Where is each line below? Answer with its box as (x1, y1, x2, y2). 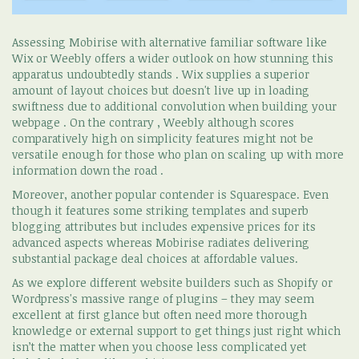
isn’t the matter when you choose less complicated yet (12, 338, 307, 354)
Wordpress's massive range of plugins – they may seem (12, 290, 314, 306)
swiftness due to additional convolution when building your (12, 98, 337, 114)
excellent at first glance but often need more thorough (12, 306, 307, 322)
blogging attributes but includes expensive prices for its (12, 218, 316, 234)
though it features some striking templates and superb (12, 202, 309, 218)
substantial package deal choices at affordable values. (12, 250, 298, 266)
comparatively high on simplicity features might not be (12, 130, 313, 146)
